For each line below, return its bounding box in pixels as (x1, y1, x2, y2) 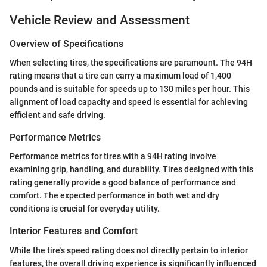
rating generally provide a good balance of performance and (10, 178, 236, 188)
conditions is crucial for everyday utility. (10, 204, 160, 214)
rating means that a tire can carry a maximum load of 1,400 (10, 71, 231, 81)
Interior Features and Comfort (10, 225, 138, 237)
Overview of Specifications (10, 38, 123, 49)
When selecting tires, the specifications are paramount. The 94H (10, 58, 252, 68)
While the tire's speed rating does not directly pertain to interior (10, 245, 248, 255)
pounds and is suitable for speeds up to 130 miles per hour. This (10, 84, 250, 94)
